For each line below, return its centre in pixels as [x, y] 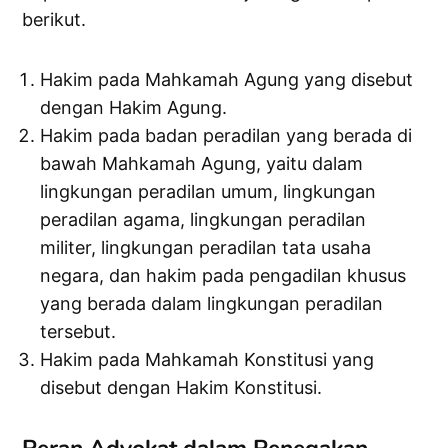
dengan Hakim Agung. [134, 108]
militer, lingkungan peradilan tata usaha [206, 248]
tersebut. [78, 332]
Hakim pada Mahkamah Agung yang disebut [227, 80]
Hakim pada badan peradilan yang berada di [226, 136]
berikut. [54, 20]
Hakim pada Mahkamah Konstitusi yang [207, 360]
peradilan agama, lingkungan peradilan [203, 220]
